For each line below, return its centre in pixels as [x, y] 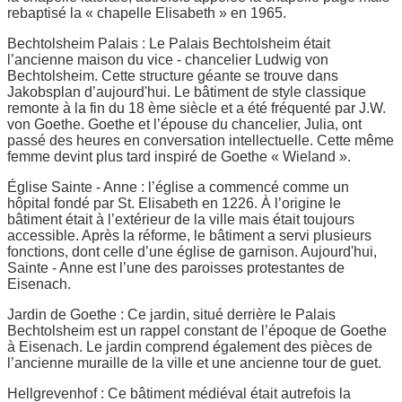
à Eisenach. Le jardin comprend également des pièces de [190, 346]
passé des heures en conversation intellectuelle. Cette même [201, 140]
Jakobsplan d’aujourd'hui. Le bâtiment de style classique [187, 92]
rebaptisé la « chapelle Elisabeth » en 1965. [147, 13]
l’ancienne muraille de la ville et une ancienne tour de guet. [194, 363]
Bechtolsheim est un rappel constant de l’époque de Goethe [197, 330]
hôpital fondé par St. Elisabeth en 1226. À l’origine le [174, 203]
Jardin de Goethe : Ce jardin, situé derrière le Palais [171, 314]
